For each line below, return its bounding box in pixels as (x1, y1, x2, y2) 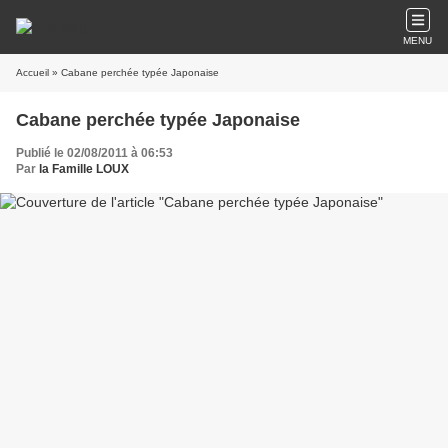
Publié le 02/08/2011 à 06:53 (16, 146, 173, 160)
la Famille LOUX (39, 162, 129, 176)
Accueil (16, 67, 49, 78)
